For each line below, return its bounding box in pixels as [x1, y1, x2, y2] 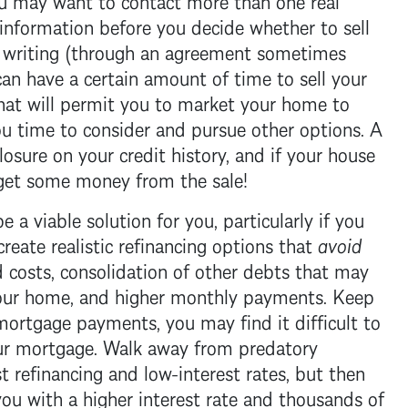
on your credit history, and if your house [46, 136, 375, 168]
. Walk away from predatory [93, 329, 318, 362]
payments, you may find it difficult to [70, 303, 381, 336]
